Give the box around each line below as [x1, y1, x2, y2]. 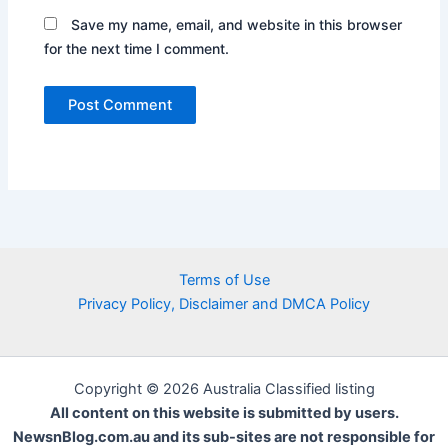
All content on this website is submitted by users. [49, 404, 399, 423]
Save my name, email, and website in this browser [71, 15, 403, 33]
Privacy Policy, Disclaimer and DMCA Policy [78, 295, 370, 314]
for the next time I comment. [44, 39, 230, 57]
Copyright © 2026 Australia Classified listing [73, 380, 375, 399]
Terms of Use [178, 271, 270, 290]
